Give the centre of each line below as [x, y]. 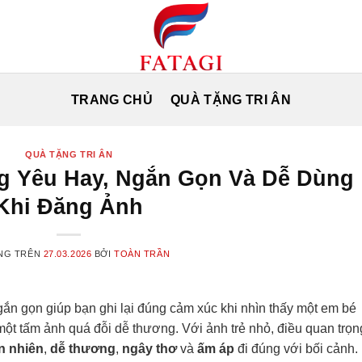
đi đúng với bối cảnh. [296, 348]
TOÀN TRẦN [142, 253]
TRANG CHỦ [112, 99]
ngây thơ [149, 348]
